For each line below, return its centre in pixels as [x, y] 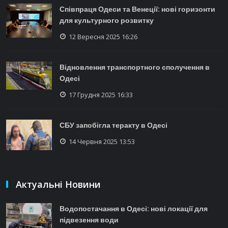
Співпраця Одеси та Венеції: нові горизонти [137, 9]
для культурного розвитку [107, 20]
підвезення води [89, 220]
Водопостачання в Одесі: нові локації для [134, 208]
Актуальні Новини [58, 184]
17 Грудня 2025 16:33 [101, 94]
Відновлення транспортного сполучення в [135, 67]
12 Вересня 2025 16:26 [103, 36]
